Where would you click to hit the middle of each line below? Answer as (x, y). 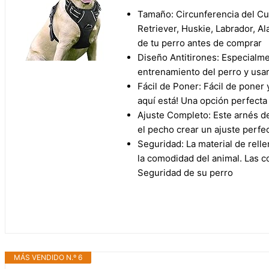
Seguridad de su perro (185, 173)
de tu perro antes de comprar (200, 43)
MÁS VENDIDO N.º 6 (48, 258)
